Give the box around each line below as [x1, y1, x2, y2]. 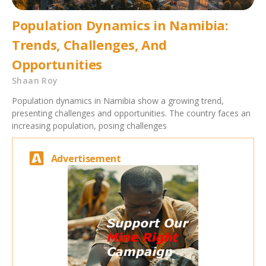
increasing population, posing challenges [12, 120, 167, 132]
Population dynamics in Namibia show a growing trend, [12, 95, 224, 107]
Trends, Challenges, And [12, 36, 167, 54]
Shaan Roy [12, 75, 58, 87]
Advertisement [50, 151, 121, 165]
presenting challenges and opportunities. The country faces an [12, 107, 251, 119]
